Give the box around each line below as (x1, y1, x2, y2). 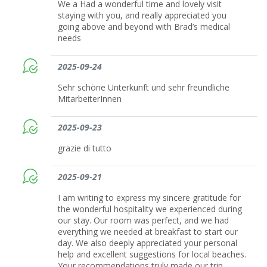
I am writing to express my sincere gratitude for (58, 191, 241, 203)
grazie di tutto (58, 142, 112, 154)
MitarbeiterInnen (58, 92, 122, 104)
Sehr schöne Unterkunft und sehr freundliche (58, 81, 230, 93)
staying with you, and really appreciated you (58, 9, 227, 21)
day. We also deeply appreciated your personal (58, 237, 238, 249)
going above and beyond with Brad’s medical (58, 20, 231, 32)
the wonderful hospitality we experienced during (58, 203, 243, 215)
